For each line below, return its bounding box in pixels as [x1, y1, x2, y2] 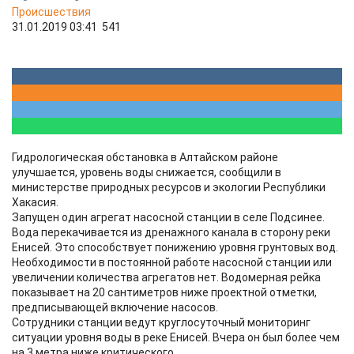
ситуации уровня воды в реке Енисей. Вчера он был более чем [12, 331, 340, 344]
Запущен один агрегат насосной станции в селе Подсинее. [12, 211, 325, 224]
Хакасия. [12, 196, 58, 209]
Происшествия [12, 6, 91, 18]
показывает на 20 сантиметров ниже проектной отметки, [12, 286, 317, 299]
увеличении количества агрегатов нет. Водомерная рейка [12, 271, 321, 284]
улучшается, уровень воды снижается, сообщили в [12, 166, 281, 179]
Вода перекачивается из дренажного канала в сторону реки [12, 226, 330, 239]
